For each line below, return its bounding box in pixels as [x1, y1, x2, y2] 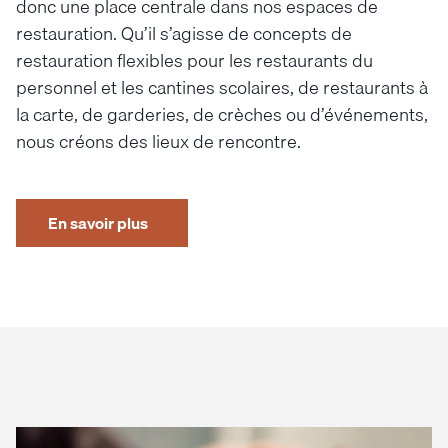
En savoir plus [48, 209, 148, 236]
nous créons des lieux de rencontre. [16, 126, 301, 156]
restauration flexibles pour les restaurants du [16, 45, 373, 75]
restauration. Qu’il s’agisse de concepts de [16, 18, 352, 48]
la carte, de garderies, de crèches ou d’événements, [16, 99, 428, 129]
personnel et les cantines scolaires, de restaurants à [16, 72, 428, 102]
